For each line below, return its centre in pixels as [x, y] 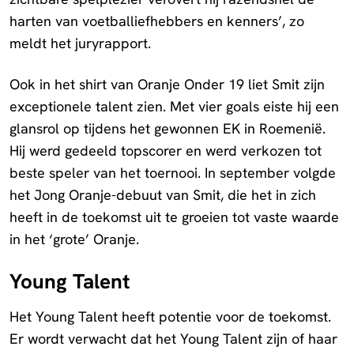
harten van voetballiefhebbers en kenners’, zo [157, 21]
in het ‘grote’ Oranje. [74, 239]
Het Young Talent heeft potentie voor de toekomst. [170, 316]
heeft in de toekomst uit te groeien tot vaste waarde [174, 217]
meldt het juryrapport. [80, 43]
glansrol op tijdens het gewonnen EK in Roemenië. [168, 128]
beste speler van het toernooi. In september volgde [173, 172]
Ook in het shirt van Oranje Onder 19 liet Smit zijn [167, 84]
